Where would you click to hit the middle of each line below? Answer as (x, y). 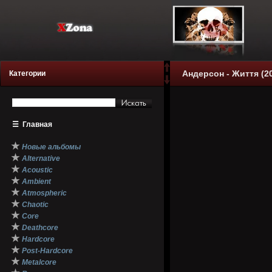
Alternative (41, 158)
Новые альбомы (51, 147)
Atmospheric (44, 193)
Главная (37, 124)
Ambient (36, 182)
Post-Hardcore (47, 251)
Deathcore (40, 228)
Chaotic (35, 205)
